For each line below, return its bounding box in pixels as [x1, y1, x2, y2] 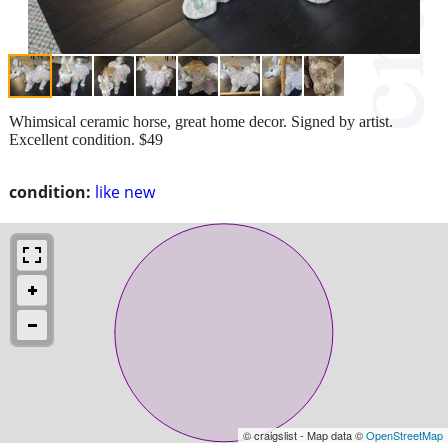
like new [95, 180, 155, 203]
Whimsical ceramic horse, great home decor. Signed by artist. [9, 112, 393, 130]
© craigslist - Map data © [243, 426, 366, 443]
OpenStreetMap [366, 426, 443, 443]
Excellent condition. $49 [9, 130, 163, 148]
